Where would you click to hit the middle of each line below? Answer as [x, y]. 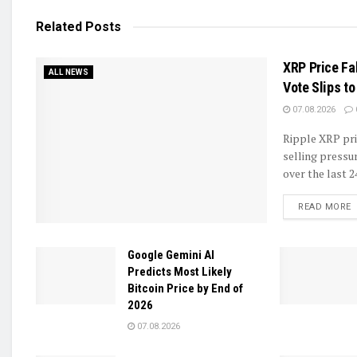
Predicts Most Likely [180, 272]
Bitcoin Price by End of [185, 289]
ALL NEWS [69, 73]
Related [59, 27]
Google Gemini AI [171, 255]
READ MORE [325, 207]
